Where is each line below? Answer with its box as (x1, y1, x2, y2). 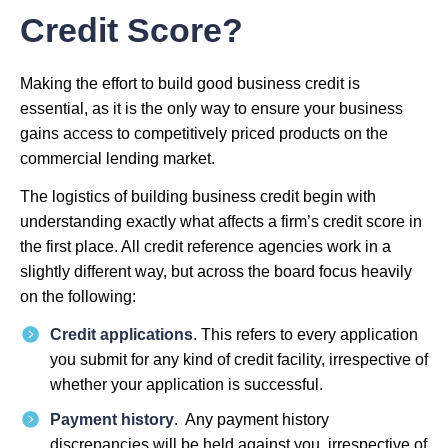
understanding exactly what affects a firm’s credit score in (20, 213, 422, 231)
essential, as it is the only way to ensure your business (20, 100, 403, 118)
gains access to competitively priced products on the (20, 125, 388, 143)
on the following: (20, 288, 136, 306)
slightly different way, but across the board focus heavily (20, 263, 412, 281)
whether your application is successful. (50, 375, 323, 393)
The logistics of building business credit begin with (20, 188, 376, 206)
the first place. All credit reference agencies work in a (20, 238, 391, 256)
